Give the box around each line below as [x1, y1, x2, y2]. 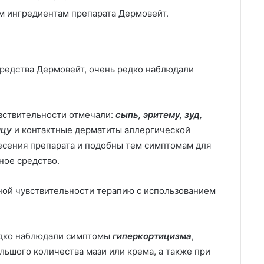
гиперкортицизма [113, 230, 192, 242]
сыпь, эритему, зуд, [115, 108, 202, 120]
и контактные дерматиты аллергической [12, 124, 190, 136]
